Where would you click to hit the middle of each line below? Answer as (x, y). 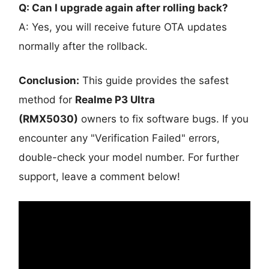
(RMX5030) (49, 119)
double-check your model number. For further (129, 158)
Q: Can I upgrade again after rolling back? (124, 8)
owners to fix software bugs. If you (164, 119)
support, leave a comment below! (100, 177)
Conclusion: (49, 81)
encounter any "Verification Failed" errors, (119, 138)
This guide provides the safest (154, 81)
